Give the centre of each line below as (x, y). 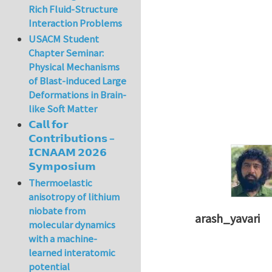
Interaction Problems (76, 23)
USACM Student (64, 39)
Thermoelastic (61, 182)
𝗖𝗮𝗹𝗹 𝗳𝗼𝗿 (49, 125)
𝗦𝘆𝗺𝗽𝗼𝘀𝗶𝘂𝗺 (63, 167)
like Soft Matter (63, 109)
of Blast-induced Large (78, 81)
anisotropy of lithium (74, 196)
